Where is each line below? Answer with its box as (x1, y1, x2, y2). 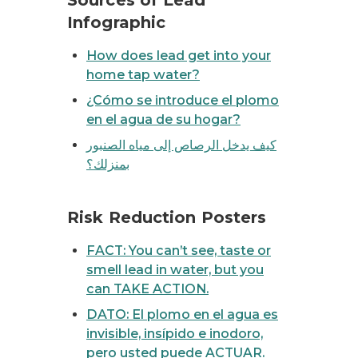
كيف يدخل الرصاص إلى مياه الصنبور (86, 137, 276, 153)
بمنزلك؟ (86, 157, 129, 172)
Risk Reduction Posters (67, 208, 267, 227)
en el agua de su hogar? (86, 112, 241, 127)
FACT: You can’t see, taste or (86, 243, 271, 258)
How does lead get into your (86, 48, 271, 63)
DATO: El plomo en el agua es (86, 307, 278, 322)
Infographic (67, 13, 166, 32)
